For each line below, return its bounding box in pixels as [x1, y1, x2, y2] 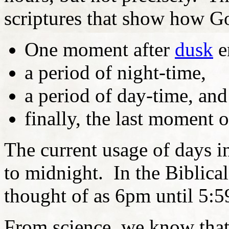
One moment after [25, 38, 175, 60]
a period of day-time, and [25, 84, 227, 106]
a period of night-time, [25, 61, 206, 83]
